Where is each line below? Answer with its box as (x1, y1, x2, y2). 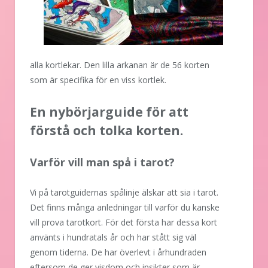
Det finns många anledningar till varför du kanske (30, 202, 220, 214)
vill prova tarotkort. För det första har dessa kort (30, 217, 217, 229)
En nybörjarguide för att (30, 103, 188, 121)
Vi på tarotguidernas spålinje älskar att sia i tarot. (30, 187, 218, 199)
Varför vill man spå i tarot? (30, 155, 178, 170)
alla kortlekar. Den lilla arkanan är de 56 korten (30, 59, 209, 71)
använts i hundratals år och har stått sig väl (30, 232, 196, 243)
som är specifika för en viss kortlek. (30, 74, 166, 86)
